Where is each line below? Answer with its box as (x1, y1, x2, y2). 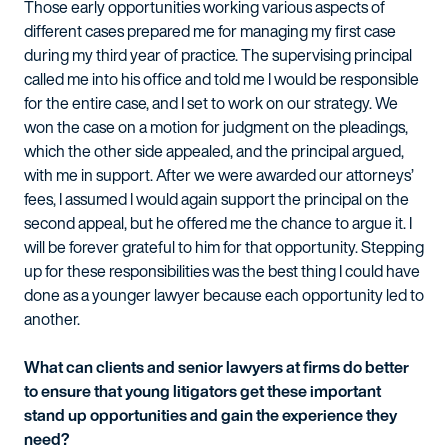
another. (24, 307, 80, 331)
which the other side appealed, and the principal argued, (24, 139, 404, 163)
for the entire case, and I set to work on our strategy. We (24, 91, 398, 115)
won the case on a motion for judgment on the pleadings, (24, 115, 408, 139)
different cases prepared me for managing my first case (24, 19, 396, 43)
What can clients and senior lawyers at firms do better (24, 355, 409, 379)
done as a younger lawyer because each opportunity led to (24, 283, 424, 307)
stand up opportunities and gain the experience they (24, 403, 397, 427)
